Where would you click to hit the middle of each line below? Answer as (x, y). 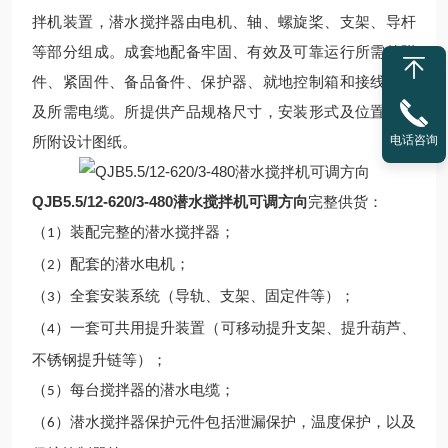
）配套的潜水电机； (122, 264)
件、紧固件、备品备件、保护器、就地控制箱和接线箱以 (224, 82)
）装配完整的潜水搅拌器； (145, 232)
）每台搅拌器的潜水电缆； (145, 390)
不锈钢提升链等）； (99, 360)
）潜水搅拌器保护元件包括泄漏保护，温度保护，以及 (236, 422)
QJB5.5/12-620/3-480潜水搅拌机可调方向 (170, 201)
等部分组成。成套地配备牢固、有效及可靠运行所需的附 (224, 52)
